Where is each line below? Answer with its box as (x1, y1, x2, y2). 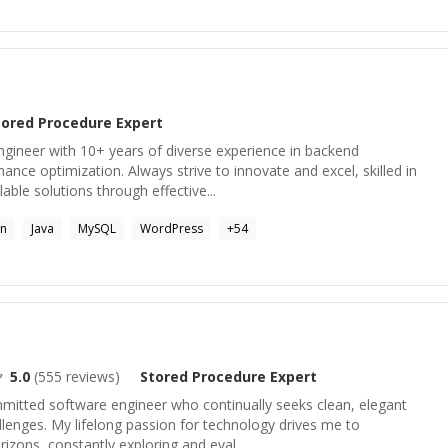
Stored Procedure (140, 367, 266, 386)
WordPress (140, 220, 203, 237)
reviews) (62, 367, 120, 386)
